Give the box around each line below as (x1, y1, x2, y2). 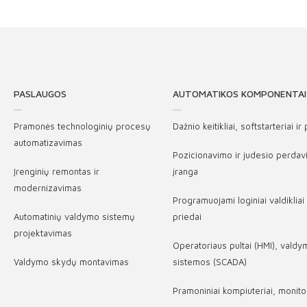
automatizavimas (14, 137, 82, 148)
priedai (173, 211, 202, 222)
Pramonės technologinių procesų (14, 121, 151, 132)
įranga (173, 166, 199, 177)
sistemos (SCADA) (173, 256, 247, 267)
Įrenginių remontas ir (14, 166, 99, 177)
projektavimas (14, 228, 72, 238)
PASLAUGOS (14, 88, 66, 99)
